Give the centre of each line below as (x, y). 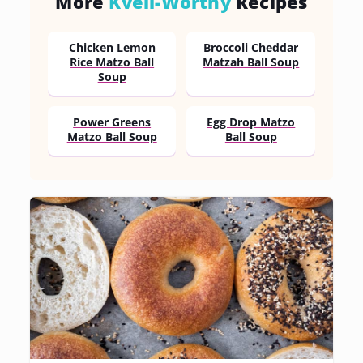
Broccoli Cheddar (251, 48)
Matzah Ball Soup (251, 63)
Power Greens (112, 123)
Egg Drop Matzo (251, 123)
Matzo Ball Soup (112, 137)
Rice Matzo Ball (112, 63)
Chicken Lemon (112, 48)
